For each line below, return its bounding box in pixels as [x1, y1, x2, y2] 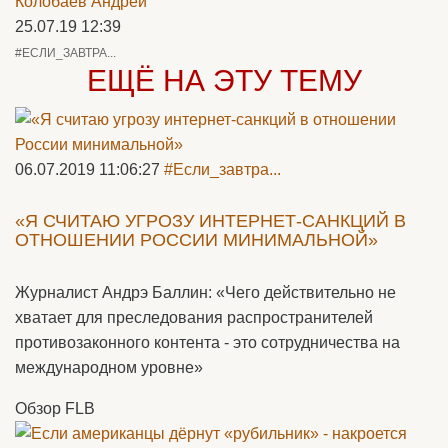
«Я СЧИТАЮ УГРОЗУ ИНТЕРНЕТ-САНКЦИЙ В [15, 211, 406, 231]
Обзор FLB [15, 400, 95, 417]
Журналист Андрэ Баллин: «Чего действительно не [15, 284, 396, 301]
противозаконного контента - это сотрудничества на [15, 334, 400, 351]
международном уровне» [15, 359, 203, 376]
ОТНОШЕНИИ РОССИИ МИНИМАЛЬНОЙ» [15, 230, 378, 250]
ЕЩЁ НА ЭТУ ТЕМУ [86, 64, 362, 97]
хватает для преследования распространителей [15, 309, 373, 326]
